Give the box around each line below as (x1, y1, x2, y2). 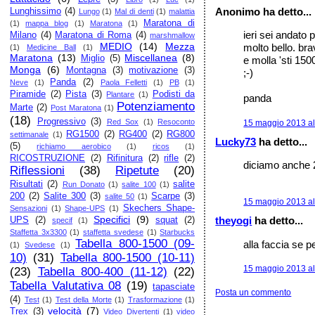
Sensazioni (10, 204, 47, 212)
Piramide (10, 89, 46, 99)
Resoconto (157, 117, 195, 126)
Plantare (106, 90, 135, 98)
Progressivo (37, 117, 86, 127)
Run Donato (62, 180, 105, 188)
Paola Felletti (100, 78, 148, 86)
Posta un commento (215, 287, 292, 297)
